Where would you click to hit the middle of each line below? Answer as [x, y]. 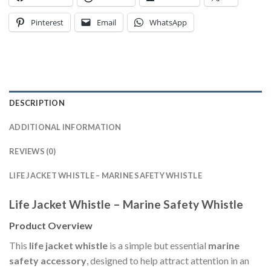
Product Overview [51, 225]
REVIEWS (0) [32, 152]
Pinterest [47, 23]
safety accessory [48, 260]
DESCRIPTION [37, 103]
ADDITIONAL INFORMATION [65, 127]
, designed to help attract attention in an [168, 260]
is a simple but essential [158, 245]
